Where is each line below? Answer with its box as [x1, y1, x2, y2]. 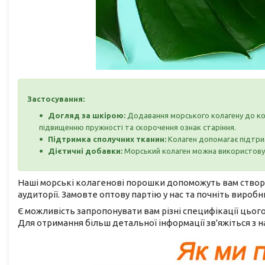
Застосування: [27, 94, 85, 103]
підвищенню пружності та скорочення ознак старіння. [39, 122, 236, 131]
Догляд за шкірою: [48, 111, 125, 119]
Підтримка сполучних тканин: [48, 134, 168, 143]
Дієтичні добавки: [48, 146, 124, 155]
